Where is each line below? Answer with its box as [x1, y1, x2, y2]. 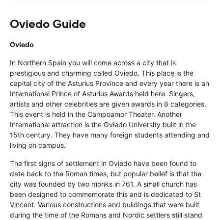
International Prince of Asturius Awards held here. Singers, [10, 89, 195, 98]
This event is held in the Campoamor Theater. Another [10, 110, 182, 118]
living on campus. [10, 140, 66, 149]
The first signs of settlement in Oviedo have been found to [10, 159, 196, 167]
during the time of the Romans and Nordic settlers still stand [10, 210, 202, 219]
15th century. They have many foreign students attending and [10, 130, 210, 139]
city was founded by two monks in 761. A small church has [10, 179, 197, 188]
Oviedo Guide [10, 16, 86, 31]
